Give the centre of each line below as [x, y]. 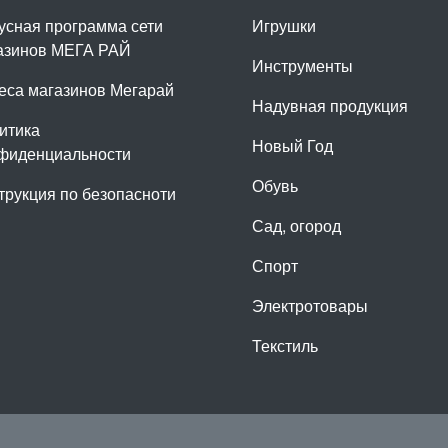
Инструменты [302, 66]
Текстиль [285, 346]
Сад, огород [296, 226]
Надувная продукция [330, 106]
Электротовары [310, 306]
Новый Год [292, 146]
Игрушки [284, 26]
